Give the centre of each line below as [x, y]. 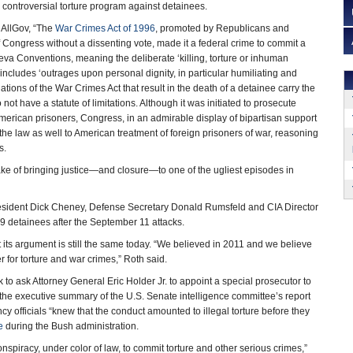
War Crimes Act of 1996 [105, 28]
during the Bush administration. [71, 326]
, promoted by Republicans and [222, 28]
